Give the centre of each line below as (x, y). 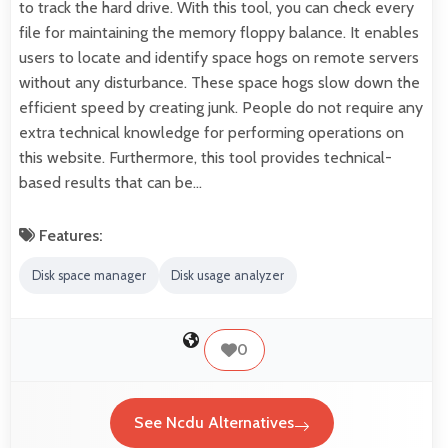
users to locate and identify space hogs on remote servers (219, 58)
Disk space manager (88, 276)
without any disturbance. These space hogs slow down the (219, 83)
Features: (69, 236)
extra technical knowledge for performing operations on (211, 133)
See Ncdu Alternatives (213, 423)
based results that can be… (110, 183)
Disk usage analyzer (228, 276)
